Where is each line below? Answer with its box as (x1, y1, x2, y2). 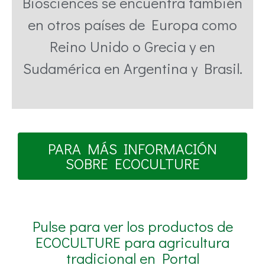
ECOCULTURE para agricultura (35, 232, 230, 253)
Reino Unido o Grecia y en (50, 37, 215, 57)
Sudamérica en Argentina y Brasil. (22, 59, 243, 79)
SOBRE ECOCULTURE (65, 154, 200, 174)
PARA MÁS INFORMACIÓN (48, 139, 217, 159)
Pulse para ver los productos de (32, 216, 233, 237)
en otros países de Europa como (28, 15, 237, 35)
